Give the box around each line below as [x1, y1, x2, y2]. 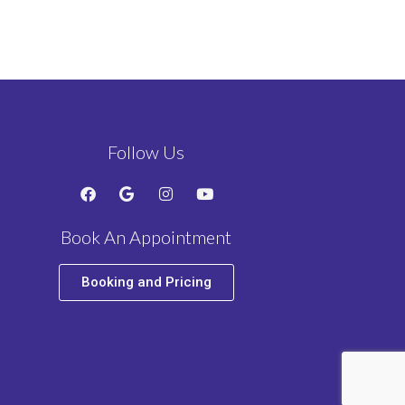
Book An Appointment [61, 225, 231, 248]
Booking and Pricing [80, 273, 212, 290]
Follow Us [108, 140, 184, 163]
